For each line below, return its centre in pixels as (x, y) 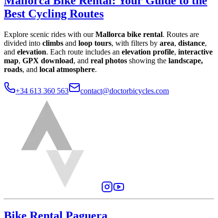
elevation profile (148, 52)
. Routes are (181, 35)
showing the (148, 61)
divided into (23, 43)
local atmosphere (67, 70)
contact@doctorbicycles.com (125, 91)
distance (191, 43)
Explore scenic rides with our (50, 35)
